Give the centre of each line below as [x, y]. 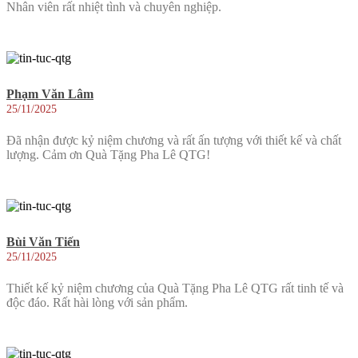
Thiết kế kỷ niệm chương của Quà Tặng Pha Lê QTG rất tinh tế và [175, 288]
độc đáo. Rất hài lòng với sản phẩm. [97, 303]
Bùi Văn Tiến [43, 241]
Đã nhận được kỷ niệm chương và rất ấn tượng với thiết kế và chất [174, 141]
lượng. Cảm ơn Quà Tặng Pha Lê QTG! [108, 155]
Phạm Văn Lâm [50, 93]
